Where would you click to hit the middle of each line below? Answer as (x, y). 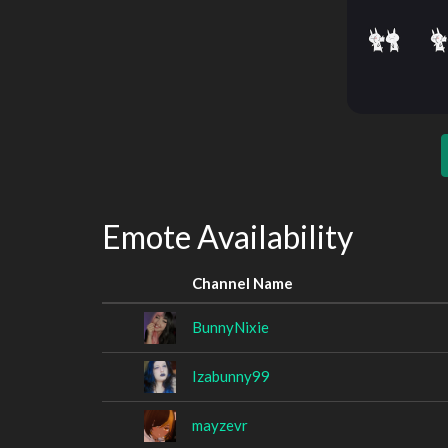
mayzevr (220, 424)
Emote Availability (227, 236)
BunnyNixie (230, 326)
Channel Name (242, 282)
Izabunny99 (231, 375)
